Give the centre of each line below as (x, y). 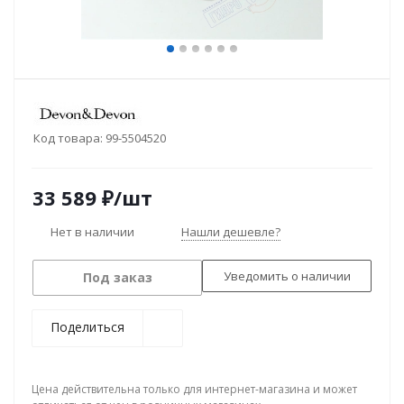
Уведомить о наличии (287, 275)
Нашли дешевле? (231, 232)
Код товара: (68, 138)
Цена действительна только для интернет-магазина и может (194, 389)
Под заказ (117, 277)
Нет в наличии (92, 231)
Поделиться (87, 327)
